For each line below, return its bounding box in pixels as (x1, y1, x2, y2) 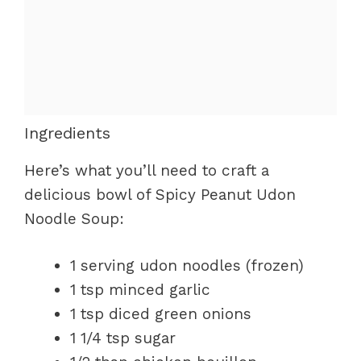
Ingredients (24, 122, 110, 143)
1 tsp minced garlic (70, 280, 210, 299)
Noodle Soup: (24, 209, 124, 228)
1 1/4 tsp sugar (70, 329, 176, 347)
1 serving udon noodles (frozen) (70, 256, 304, 275)
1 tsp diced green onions (70, 305, 251, 323)
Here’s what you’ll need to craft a (24, 160, 269, 180)
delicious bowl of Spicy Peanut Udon (24, 185, 296, 204)
